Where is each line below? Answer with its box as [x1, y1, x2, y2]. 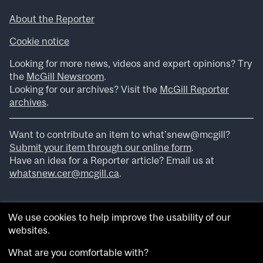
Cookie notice [9, 35, 69, 48]
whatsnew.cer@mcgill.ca [9, 167, 119, 180]
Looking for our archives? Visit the [9, 83, 160, 96]
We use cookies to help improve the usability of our [8, 211, 231, 223]
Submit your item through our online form [9, 141, 191, 154]
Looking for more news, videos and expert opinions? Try [9, 58, 252, 70]
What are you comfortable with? [8, 247, 149, 258]
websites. [8, 224, 50, 236]
